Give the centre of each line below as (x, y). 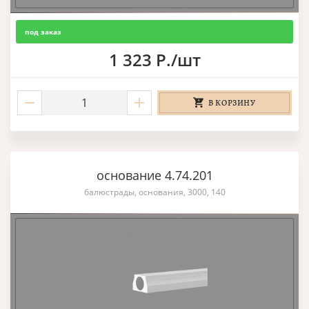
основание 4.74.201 (154, 175)
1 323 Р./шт (154, 59)
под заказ (43, 31)
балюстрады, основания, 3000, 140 (154, 192)
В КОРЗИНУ (232, 102)
